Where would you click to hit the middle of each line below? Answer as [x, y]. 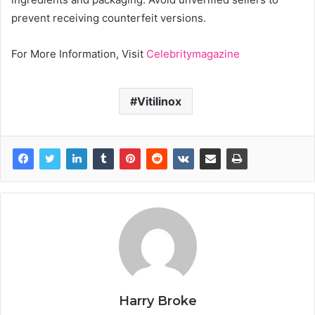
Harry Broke [157, 301]
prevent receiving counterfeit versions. [109, 18]
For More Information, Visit [79, 53]
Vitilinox [159, 101]
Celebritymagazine [193, 53]
